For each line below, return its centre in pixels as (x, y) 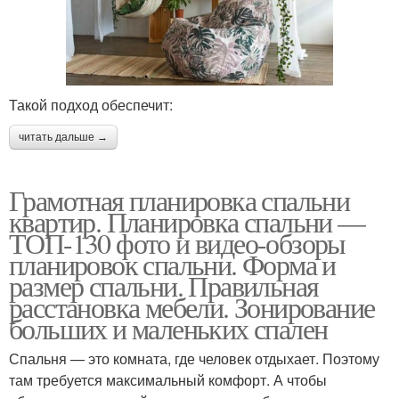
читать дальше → (63, 137)
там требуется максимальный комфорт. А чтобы (168, 379)
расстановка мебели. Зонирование (192, 306)
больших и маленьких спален (168, 328)
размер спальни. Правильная (164, 285)
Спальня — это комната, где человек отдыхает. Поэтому (194, 358)
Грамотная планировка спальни (179, 199)
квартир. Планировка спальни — (187, 221)
